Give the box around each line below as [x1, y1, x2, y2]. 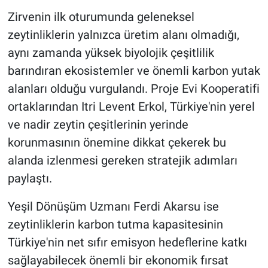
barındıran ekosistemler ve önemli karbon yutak [7, 63, 260, 78]
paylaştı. [7, 171, 52, 186]
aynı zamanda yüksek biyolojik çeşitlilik [7, 45, 214, 60]
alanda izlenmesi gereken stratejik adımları [7, 153, 237, 168]
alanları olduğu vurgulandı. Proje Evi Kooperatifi [7, 81, 260, 96]
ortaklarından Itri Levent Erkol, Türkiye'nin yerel [7, 99, 255, 114]
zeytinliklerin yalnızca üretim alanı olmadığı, [7, 28, 239, 42]
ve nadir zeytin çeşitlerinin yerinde [7, 117, 188, 132]
